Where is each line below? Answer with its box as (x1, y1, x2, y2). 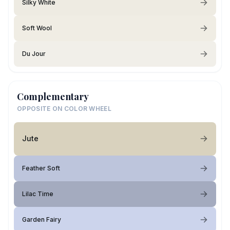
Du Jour (22, 49, 46, 57)
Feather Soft (22, 164, 60, 172)
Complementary (17, 90, 89, 103)
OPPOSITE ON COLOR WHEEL (17, 104, 111, 112)
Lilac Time (22, 189, 53, 198)
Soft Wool (22, 24, 52, 32)
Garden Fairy (22, 215, 61, 223)
